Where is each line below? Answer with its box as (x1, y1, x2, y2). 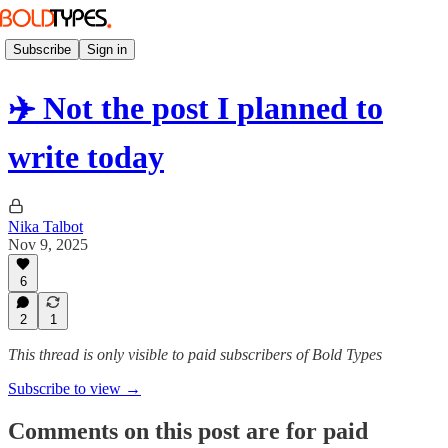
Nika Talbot (8, 217, 83, 235)
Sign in (87, 41, 127, 57)
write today (8, 139, 164, 176)
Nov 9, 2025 (8, 235, 88, 253)
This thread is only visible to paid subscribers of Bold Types (8, 346, 382, 363)
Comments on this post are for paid (8, 417, 368, 444)
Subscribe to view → (8, 380, 141, 397)
